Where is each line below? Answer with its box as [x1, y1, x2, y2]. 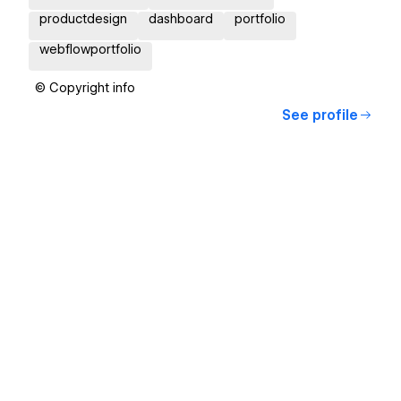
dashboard [149, 12, 213, 27]
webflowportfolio [39, 42, 141, 57]
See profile [282, 107, 358, 124]
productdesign [39, 12, 127, 27]
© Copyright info [35, 81, 135, 96]
